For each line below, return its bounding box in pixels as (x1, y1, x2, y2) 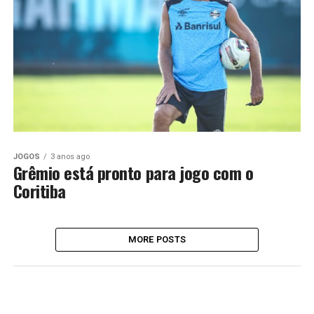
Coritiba (13, 177, 66, 203)
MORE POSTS (128, 233, 186, 245)
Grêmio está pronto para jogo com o (13, 159, 254, 185)
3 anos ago (50, 151, 90, 161)
